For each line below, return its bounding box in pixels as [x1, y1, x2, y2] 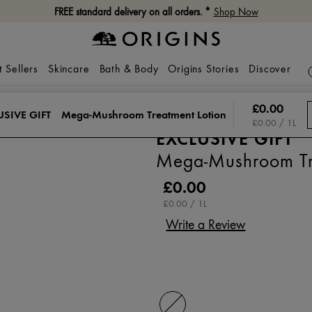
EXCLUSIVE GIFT [155, 128, 293, 149]
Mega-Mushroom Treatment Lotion [61, 108, 226, 121]
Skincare [48, 63, 90, 75]
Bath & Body [99, 63, 159, 75]
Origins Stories [168, 63, 240, 75]
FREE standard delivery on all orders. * [54, 6, 210, 18]
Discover [249, 63, 291, 75]
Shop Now [213, 6, 258, 18]
